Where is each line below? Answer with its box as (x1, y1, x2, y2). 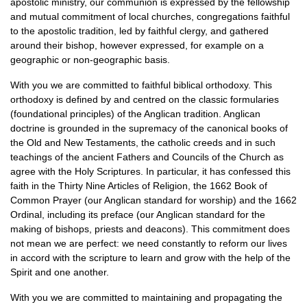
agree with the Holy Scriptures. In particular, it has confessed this (10, 166, 291, 177)
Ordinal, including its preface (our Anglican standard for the (10, 209, 265, 220)
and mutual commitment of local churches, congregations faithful (10, 11, 290, 22)
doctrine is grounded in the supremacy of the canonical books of (10, 123, 288, 134)
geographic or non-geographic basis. (10, 54, 170, 65)
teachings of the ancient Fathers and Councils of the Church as (10, 151, 284, 162)
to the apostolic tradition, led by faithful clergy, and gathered (10, 25, 269, 36)
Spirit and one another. (10, 267, 109, 278)
